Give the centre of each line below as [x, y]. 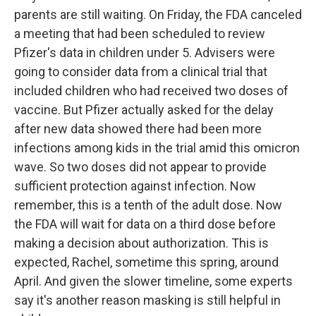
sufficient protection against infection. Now [135, 186]
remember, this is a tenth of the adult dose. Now [148, 205]
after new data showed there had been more [138, 129]
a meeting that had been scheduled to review [140, 34]
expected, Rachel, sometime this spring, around [146, 262]
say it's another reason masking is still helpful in [147, 300]
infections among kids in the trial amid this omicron [157, 148]
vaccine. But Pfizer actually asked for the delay [144, 110]
